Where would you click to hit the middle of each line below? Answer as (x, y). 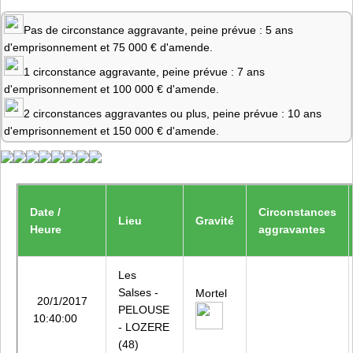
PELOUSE (144, 310)
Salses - (138, 292)
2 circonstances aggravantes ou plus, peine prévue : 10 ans (173, 113)
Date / (45, 212)
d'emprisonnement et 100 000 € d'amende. (111, 89)
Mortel (211, 293)
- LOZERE (144, 327)
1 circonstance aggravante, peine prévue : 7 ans (144, 72)
